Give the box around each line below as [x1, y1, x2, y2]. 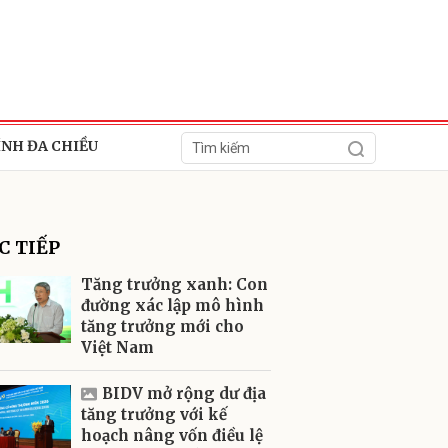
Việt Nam [81, 338, 154, 357]
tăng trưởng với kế [81, 405, 227, 424]
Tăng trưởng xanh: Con [81, 275, 268, 294]
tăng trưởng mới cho [81, 317, 244, 336]
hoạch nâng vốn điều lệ [81, 426, 263, 445]
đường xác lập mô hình [81, 296, 264, 315]
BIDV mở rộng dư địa [102, 384, 266, 403]
